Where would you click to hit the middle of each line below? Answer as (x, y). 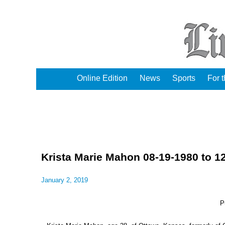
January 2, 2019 (65, 180)
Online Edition (102, 78)
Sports (184, 78)
